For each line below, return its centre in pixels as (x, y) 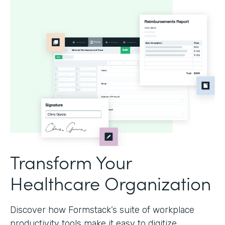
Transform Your (71, 161)
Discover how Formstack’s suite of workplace (102, 210)
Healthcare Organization (110, 183)
